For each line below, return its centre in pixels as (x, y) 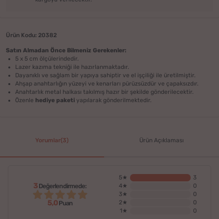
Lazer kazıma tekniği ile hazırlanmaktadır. (72, 67)
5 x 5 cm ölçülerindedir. (47, 58)
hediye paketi (55, 100)
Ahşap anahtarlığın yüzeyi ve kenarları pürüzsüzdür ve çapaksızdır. (107, 83)
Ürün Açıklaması (161, 141)
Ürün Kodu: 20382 (31, 35)
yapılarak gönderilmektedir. (113, 100)
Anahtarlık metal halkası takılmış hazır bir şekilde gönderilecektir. (105, 92)
